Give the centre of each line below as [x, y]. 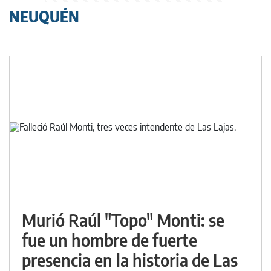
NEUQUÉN [44, 17]
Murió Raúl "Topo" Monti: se [123, 220]
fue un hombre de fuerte [109, 240]
